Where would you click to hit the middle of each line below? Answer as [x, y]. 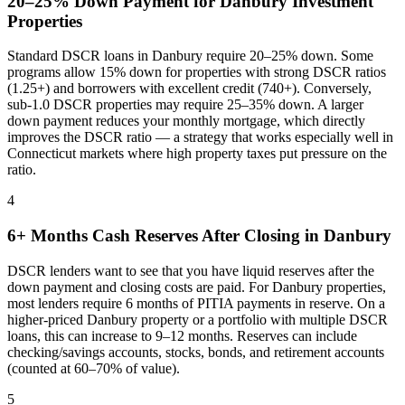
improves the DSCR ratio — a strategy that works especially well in [200, 137]
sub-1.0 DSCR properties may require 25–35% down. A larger [185, 105]
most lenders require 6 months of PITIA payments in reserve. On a [196, 303]
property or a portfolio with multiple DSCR [263, 319]
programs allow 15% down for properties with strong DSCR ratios [197, 72]
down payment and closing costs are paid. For [140, 287]
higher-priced [47, 319]
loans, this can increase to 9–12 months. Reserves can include [182, 335]
